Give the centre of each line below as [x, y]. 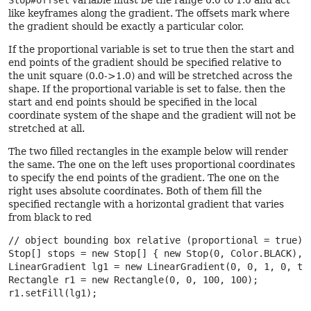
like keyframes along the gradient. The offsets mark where [149, 13]
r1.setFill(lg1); [53, 293]
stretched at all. [47, 128]
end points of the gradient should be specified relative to [145, 62]
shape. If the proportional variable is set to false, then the [147, 89]
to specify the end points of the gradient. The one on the [144, 178]
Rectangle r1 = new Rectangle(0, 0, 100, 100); [133, 280]
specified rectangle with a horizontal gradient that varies [146, 204]
